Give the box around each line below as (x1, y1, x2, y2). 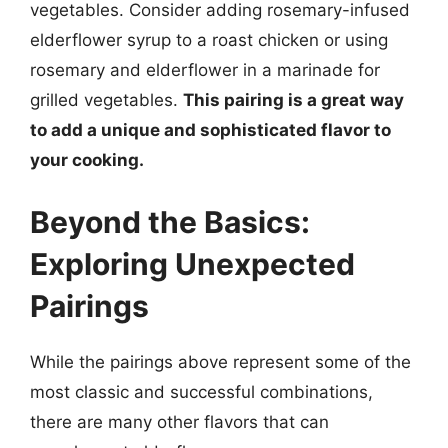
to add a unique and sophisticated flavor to (30, 120, 391, 140)
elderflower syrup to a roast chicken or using (30, 30, 388, 50)
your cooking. (30, 150, 144, 170)
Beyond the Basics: (30, 203, 310, 240)
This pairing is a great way (183, 90, 404, 110)
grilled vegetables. (30, 90, 183, 110)
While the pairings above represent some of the (30, 351, 411, 372)
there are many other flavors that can (30, 411, 329, 432)
